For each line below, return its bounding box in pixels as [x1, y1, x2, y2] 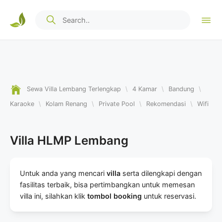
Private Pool [99, 100, 135, 108]
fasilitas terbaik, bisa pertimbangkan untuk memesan [20, 180, 195, 189]
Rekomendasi [146, 100, 186, 108]
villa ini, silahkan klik [20, 192, 87, 200]
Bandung [168, 85, 194, 93]
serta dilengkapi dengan [122, 169, 202, 177]
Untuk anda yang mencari [20, 169, 107, 177]
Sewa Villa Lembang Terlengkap [27, 85, 121, 93]
